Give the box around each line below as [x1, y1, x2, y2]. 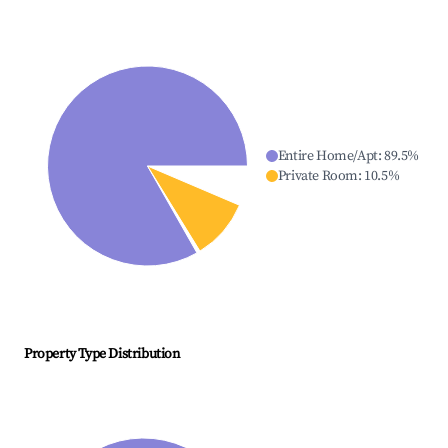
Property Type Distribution [24, 345, 180, 364]
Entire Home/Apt [277, 147, 378, 166]
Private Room [277, 167, 358, 186]
